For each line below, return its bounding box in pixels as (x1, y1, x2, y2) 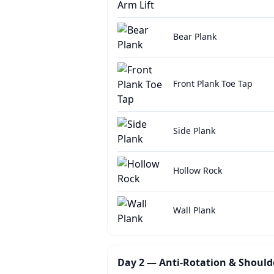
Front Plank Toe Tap (172, 78, 253, 89)
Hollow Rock (172, 165, 222, 176)
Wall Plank (172, 204, 215, 216)
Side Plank (172, 125, 215, 136)
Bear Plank (172, 31, 217, 42)
